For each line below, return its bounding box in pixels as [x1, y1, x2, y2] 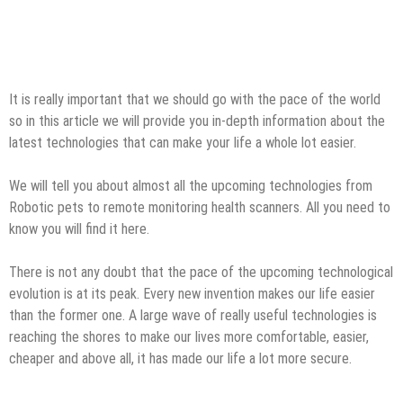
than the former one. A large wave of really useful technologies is [9, 306, 377, 324]
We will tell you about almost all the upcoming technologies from [9, 176, 372, 194]
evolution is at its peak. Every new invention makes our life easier [9, 284, 375, 302]
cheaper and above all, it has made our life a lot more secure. [9, 349, 352, 367]
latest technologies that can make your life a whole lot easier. [9, 133, 356, 151]
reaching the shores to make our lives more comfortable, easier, [9, 327, 369, 345]
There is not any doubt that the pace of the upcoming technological [9, 263, 393, 281]
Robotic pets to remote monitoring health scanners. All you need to [9, 198, 390, 216]
